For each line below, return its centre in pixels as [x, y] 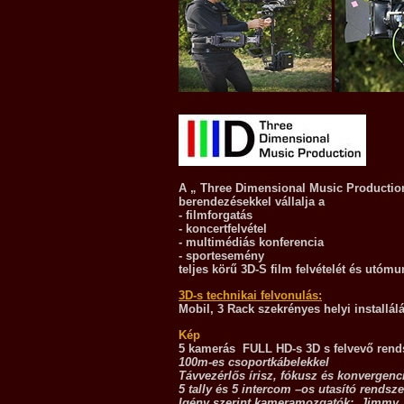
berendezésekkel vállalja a [252, 201]
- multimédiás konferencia [251, 242]
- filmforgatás [216, 215]
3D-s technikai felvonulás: [250, 295]
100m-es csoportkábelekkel [254, 362]
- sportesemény [221, 255]
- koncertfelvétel [223, 228]
